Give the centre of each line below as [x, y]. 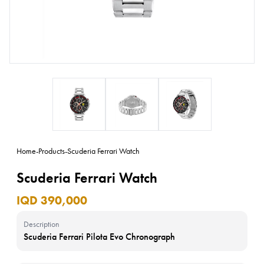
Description [42, 224]
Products [52, 151]
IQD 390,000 [52, 200]
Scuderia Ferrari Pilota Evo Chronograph [99, 237]
